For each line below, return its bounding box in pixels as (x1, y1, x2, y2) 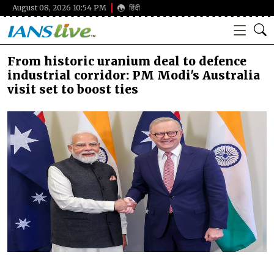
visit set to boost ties (7, 82, 138, 97)
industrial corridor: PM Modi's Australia (7, 68, 260, 83)
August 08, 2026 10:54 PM (12, 3, 106, 13)
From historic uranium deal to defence (7, 54, 246, 68)
